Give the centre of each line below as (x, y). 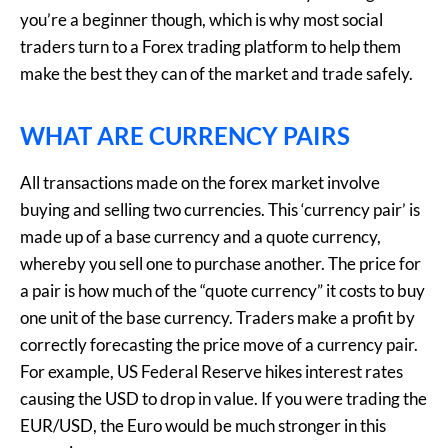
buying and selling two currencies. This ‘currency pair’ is (220, 209)
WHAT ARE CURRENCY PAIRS (185, 135)
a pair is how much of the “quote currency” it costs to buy (222, 290)
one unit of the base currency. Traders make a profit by (217, 317)
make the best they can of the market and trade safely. (216, 74)
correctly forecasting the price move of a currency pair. (219, 344)
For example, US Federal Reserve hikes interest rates (211, 371)
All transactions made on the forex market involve (200, 182)
